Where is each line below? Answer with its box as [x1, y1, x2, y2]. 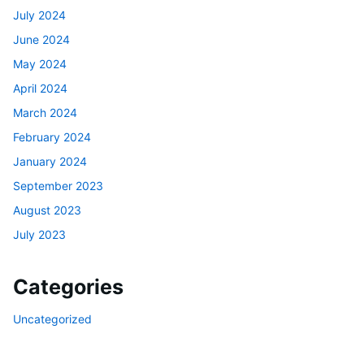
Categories [13, 275, 123, 300]
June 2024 [13, 32, 70, 46]
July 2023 [13, 227, 66, 241]
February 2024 [13, 129, 91, 144]
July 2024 [13, 7, 66, 22]
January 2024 [13, 154, 87, 168]
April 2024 [13, 80, 67, 95]
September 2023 [13, 178, 103, 193]
